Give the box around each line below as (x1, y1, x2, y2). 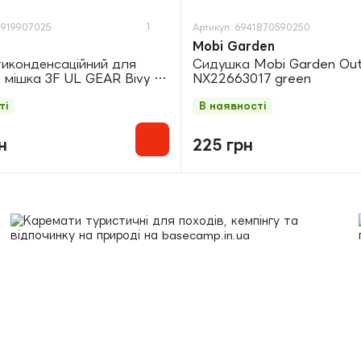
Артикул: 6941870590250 (193, 23, 310, 33)
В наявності (199, 101, 266, 112)
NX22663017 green (193, 72, 311, 86)
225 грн (193, 136, 253, 153)
